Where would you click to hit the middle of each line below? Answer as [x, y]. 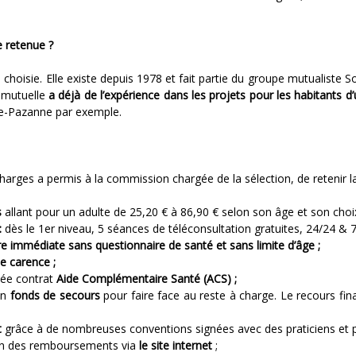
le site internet [176, 345]
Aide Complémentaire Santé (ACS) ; [147, 279]
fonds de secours [55, 295]
